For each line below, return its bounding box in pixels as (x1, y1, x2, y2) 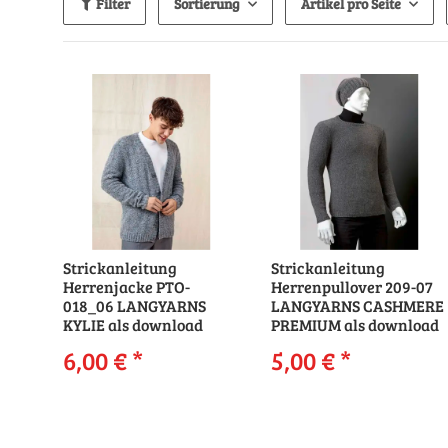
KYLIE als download (63, 313, 203, 335)
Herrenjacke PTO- (63, 275, 190, 297)
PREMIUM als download (271, 313, 440, 335)
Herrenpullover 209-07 (271, 275, 434, 297)
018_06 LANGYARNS (63, 294, 206, 316)
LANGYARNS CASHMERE (271, 294, 445, 316)
